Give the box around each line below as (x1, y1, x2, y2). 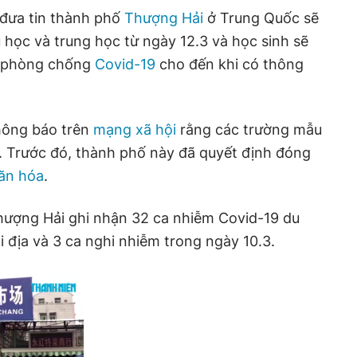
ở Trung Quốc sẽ (203, 10, 319, 26)
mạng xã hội (93, 121, 176, 138)
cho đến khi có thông (159, 56, 304, 73)
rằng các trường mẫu (176, 121, 322, 138)
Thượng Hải (124, 10, 203, 26)
